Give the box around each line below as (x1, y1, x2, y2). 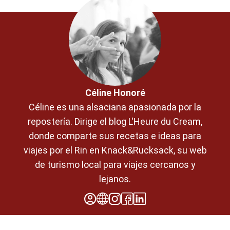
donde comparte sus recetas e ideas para (29, 130, 201, 141)
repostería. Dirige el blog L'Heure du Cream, (28, 116, 202, 127)
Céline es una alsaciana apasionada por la (29, 101, 201, 112)
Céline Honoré (85, 87, 145, 98)
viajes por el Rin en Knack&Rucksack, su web (23, 144, 207, 156)
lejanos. (99, 173, 131, 184)
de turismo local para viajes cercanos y (34, 159, 196, 170)
